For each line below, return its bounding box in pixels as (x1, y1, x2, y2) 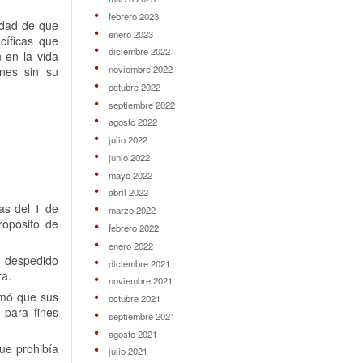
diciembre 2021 (108, 256, 170, 270)
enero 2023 (108, 27, 153, 41)
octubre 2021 (108, 292, 160, 305)
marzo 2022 (108, 203, 156, 217)
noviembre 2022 (108, 62, 173, 76)
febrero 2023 (108, 9, 159, 23)
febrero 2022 (108, 220, 159, 234)
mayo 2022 (108, 168, 152, 181)
